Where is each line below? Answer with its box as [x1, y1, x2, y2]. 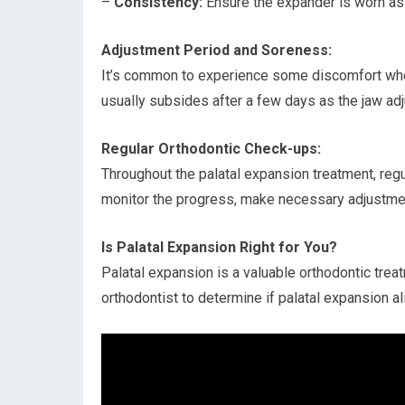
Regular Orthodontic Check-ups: [101, 140, 321, 157]
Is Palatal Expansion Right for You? [101, 239, 337, 256]
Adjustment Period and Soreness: [101, 42, 332, 59]
